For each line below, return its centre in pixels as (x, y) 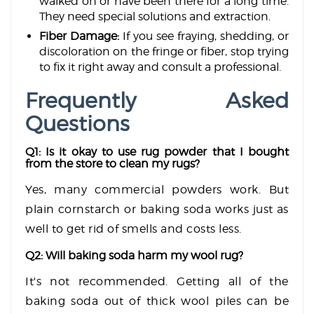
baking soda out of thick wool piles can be (157, 301)
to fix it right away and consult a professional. (160, 67)
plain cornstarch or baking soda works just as (157, 210)
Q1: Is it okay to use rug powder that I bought (157, 152)
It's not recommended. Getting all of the (157, 282)
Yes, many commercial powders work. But (157, 190)
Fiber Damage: (79, 36)
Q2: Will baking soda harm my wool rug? (134, 256)
